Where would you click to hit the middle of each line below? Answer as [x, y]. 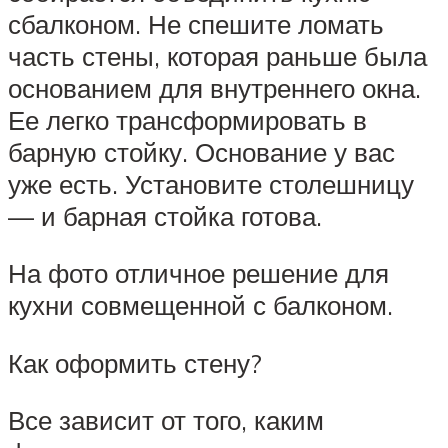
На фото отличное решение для [198, 273]
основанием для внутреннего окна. [214, 87]
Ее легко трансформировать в [187, 119]
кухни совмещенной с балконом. [200, 305]
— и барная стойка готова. [165, 215]
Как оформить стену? [135, 362]
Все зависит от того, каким [166, 420]
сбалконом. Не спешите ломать [196, 23]
